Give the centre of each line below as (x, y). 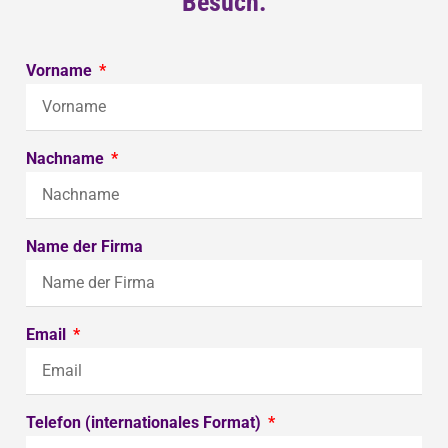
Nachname (67, 159)
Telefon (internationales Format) (145, 423)
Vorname (61, 71)
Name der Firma (84, 247)
